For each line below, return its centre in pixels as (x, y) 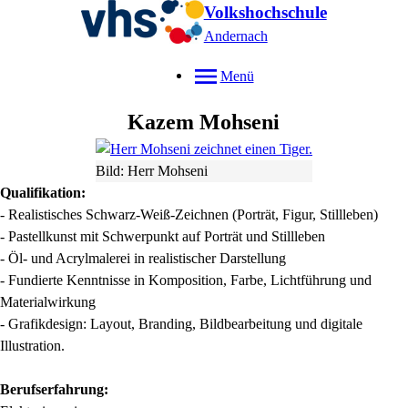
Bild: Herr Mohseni (151, 171)
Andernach (235, 36)
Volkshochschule (265, 12)
